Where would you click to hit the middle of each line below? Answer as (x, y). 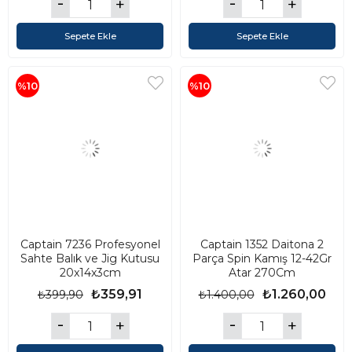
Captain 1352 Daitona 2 (262, 244)
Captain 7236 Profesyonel (90, 244)
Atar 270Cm (262, 273)
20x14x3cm (90, 273)
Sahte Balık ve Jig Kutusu (90, 258)
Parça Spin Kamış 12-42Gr (262, 258)
